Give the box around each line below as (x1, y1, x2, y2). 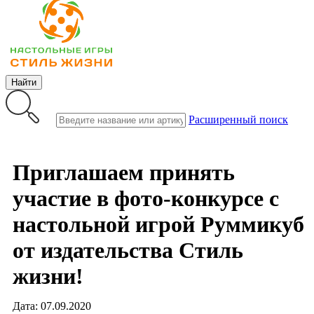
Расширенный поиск (189, 114, 288, 126)
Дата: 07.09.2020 (13, 300, 91, 313)
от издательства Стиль (13, 238, 243, 264)
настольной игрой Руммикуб (13, 212, 304, 238)
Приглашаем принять (13, 160, 235, 186)
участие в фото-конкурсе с (13, 186, 279, 212)
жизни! (13, 264, 83, 289)
